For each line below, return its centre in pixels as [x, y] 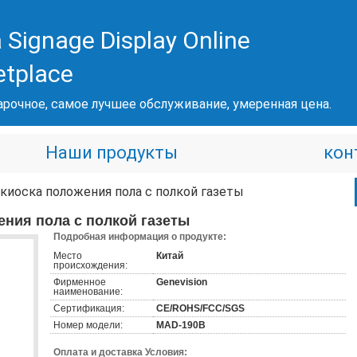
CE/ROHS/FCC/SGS [200, 308]
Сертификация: [89, 308]
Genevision [182, 282]
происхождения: [90, 265]
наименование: [88, 292]
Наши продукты [111, 153]
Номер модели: [88, 325]
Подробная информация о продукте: [140, 237]
